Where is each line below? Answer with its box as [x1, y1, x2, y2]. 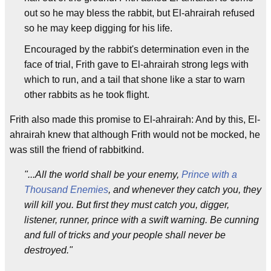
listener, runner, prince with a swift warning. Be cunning [24, 215, 259, 225]
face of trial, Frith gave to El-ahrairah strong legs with [24, 59, 249, 70]
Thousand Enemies [24, 184, 108, 195]
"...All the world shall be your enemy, [24, 169, 181, 180]
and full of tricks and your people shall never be [24, 230, 226, 240]
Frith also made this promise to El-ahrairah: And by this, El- [10, 114, 260, 125]
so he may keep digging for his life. [24, 23, 172, 33]
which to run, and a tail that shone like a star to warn [24, 74, 245, 85]
